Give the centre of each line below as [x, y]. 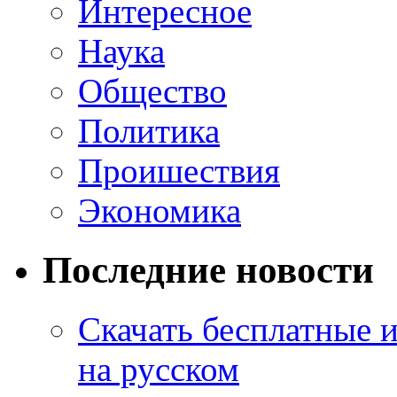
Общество [152, 90]
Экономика [160, 210]
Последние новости [208, 269]
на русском [159, 369]
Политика [149, 130]
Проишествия [179, 170]
